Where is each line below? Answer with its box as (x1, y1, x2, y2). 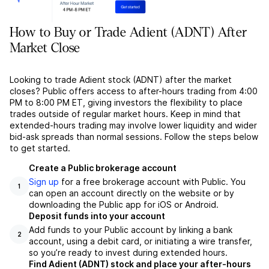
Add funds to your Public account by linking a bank (29, 225, 232, 235)
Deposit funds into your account (29, 211, 165, 222)
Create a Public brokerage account (29, 163, 177, 174)
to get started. (10, 143, 70, 154)
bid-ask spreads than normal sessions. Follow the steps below (10, 131, 258, 142)
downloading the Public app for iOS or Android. (29, 199, 219, 210)
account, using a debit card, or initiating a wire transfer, (29, 236, 252, 247)
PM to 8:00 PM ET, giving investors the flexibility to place (10, 97, 243, 108)
